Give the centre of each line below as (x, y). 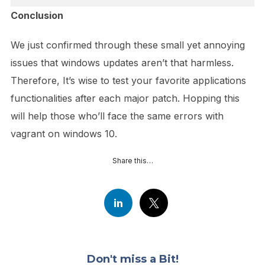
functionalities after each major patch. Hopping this (125, 98)
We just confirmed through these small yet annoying (127, 45)
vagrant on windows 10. (64, 133)
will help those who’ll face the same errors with (117, 116)
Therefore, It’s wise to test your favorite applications (128, 80)
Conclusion (37, 15)
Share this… (132, 160)
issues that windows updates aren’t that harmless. (122, 62)
